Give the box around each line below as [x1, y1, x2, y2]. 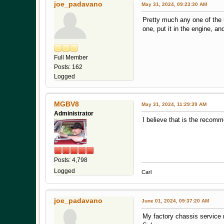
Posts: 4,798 [54, 156, 87, 163]
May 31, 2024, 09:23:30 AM [141, 1, 207, 7]
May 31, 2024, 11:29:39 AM [141, 101, 206, 107]
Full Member [54, 53, 88, 61]
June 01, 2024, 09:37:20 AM [141, 197, 209, 203]
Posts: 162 [54, 63, 82, 70]
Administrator [54, 109, 93, 117]
